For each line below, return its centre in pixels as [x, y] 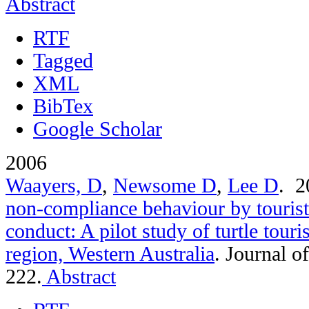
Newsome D [165, 185]
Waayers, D [54, 185]
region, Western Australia [110, 253]
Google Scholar [98, 129]
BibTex [63, 106]
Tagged [63, 60]
